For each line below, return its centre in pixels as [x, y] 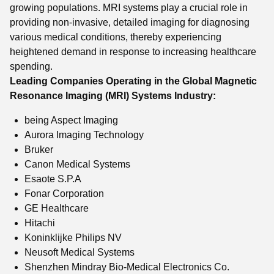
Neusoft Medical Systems [80, 252]
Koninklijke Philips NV [73, 238]
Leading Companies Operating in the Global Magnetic [133, 81]
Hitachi [40, 223]
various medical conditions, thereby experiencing [116, 37]
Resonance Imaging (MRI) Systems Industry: [113, 96]
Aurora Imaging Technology [84, 135]
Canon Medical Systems [77, 164]
